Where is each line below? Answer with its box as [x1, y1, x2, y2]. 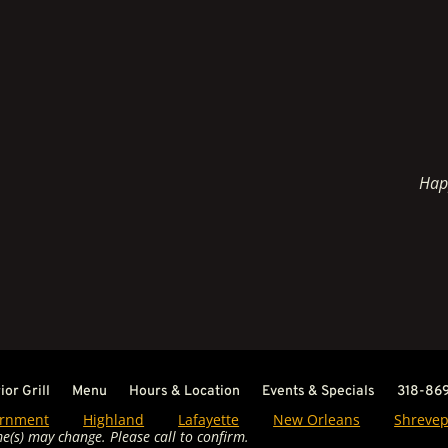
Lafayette [178, 409, 240, 429]
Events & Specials [262, 382, 376, 400]
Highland [83, 409, 145, 429]
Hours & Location [129, 382, 241, 400]
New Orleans [273, 409, 361, 429]
